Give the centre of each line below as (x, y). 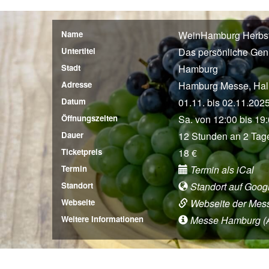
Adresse (77, 84)
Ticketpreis (82, 151)
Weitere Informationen (102, 219)
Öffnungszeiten (89, 118)
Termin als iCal (221, 169)
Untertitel (78, 50)
